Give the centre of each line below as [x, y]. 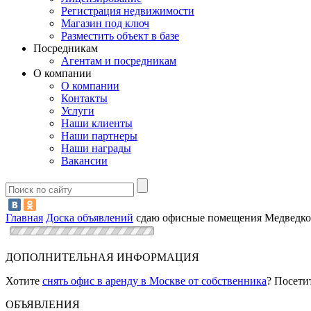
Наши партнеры [99, 136]
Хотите [24, 280]
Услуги [78, 111]
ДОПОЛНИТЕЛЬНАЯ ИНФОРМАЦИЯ [102, 257]
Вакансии [84, 161]
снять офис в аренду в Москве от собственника [154, 280]
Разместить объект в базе [120, 36]
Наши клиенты [97, 124]
